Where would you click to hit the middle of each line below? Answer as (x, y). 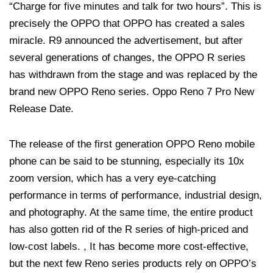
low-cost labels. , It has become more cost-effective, (129, 246)
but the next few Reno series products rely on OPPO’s (133, 263)
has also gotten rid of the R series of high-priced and (129, 229)
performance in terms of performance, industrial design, (136, 195)
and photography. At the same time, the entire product (131, 212)
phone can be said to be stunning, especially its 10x (127, 161)
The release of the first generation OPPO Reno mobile (132, 144)
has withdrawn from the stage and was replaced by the (133, 74)
